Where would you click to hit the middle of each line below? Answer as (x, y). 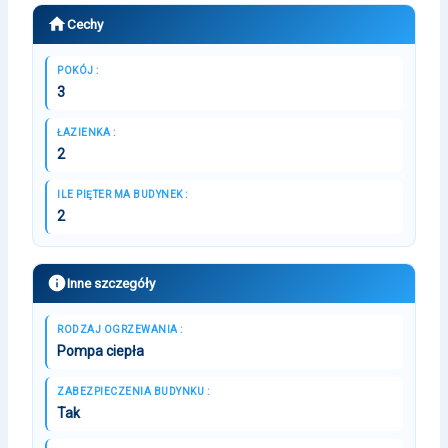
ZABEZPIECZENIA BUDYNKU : (133, 391)
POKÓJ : (78, 70)
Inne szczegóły (111, 282)
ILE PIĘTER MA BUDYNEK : (122, 194)
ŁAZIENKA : (86, 132)
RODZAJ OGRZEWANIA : (120, 329)
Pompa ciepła (100, 350)
